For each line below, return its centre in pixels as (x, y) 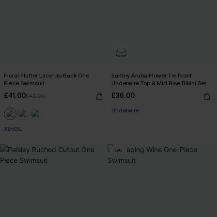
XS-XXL (13, 129)
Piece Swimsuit (24, 83)
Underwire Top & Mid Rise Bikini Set (159, 83)
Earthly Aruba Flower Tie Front (152, 75)
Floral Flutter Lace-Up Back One (46, 75)
